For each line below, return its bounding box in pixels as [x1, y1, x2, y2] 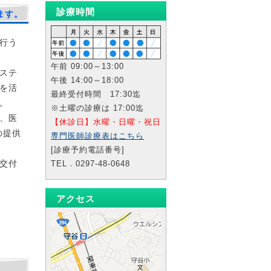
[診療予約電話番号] [51, 145, 125, 154]
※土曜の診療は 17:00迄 [51, 103, 144, 113]
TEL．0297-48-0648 [51, 159, 130, 168]
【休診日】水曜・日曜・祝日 [51, 117, 161, 126]
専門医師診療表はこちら [51, 131, 144, 140]
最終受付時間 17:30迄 [51, 90, 141, 99]
